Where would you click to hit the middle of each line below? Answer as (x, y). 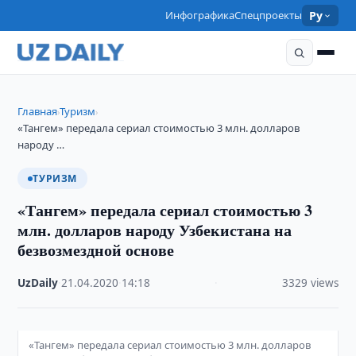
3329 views (310, 283)
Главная (38, 111)
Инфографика (200, 15)
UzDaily (38, 283)
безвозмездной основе (96, 250)
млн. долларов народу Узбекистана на (155, 230)
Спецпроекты (269, 15)
